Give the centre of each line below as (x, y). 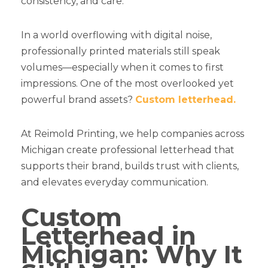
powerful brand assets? (78, 99)
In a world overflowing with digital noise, (116, 35)
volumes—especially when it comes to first (122, 67)
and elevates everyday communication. (115, 182)
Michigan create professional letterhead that (128, 150)
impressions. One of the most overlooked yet (127, 83)
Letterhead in (109, 235)
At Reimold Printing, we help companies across (133, 133)
